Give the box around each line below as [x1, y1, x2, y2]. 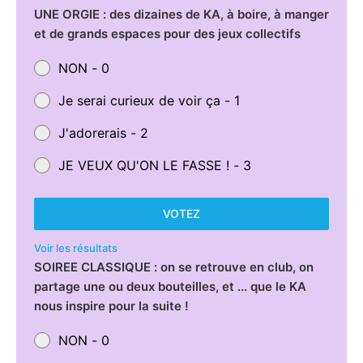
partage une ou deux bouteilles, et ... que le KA [33, 278, 306, 294]
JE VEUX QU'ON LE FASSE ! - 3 [58, 156, 251, 173]
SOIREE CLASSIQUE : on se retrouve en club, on [33, 258, 314, 275]
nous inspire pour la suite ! [33, 297, 189, 314]
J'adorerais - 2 [58, 124, 148, 141]
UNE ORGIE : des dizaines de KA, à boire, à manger [33, 6, 329, 22]
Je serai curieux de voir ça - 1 [58, 92, 240, 109]
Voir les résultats [33, 241, 117, 254]
